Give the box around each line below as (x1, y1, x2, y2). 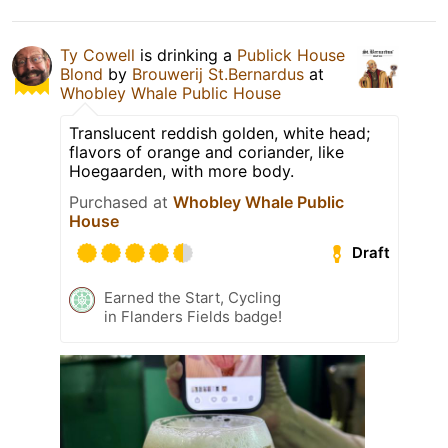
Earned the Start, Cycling (104, 287, 281, 307)
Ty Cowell (60, 44, 135, 65)
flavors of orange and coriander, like (69, 141, 344, 162)
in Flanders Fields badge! (104, 306, 282, 326)
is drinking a (135, 44, 237, 65)
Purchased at (69, 191, 173, 212)
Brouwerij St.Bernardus (132, 63, 304, 84)
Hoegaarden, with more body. (69, 160, 294, 181)
